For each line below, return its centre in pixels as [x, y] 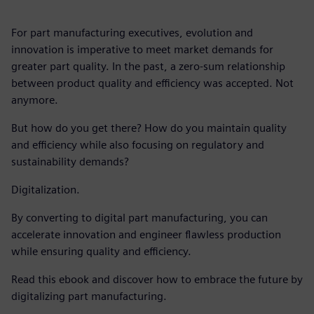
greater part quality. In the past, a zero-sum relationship [148, 66]
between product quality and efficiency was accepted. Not [152, 83]
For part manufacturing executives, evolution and [132, 33]
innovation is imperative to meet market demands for [142, 49]
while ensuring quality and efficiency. [101, 251]
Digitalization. [46, 190]
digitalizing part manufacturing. [89, 296]
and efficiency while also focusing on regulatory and [138, 145]
